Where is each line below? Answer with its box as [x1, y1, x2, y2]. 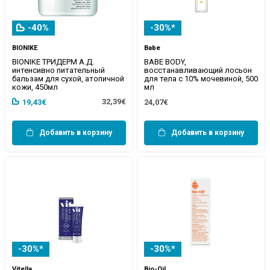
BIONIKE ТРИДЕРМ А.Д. [12, 57, 94, 66]
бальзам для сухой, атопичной [12, 74, 124, 83]
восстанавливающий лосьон [144, 65, 252, 75]
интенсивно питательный [12, 65, 105, 75]
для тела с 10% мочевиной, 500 [144, 74, 258, 83]
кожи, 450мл [12, 82, 58, 92]
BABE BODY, [144, 57, 186, 66]
